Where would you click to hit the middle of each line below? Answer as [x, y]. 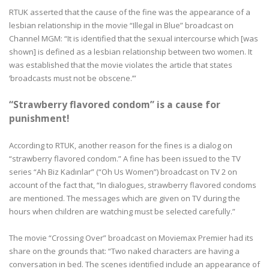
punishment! [39, 118]
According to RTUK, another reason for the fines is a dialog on [121, 145]
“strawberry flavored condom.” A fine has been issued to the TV [125, 158]
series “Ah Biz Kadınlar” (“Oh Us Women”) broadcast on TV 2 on [123, 171]
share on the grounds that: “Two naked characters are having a [124, 251]
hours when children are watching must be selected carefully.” [122, 211]
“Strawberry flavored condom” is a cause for [115, 104]
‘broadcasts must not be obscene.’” [73, 78]
